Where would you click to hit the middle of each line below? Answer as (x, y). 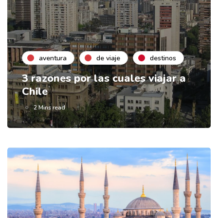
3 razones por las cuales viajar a (104, 79)
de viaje (108, 58)
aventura (53, 58)
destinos (163, 58)
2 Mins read (49, 108)
